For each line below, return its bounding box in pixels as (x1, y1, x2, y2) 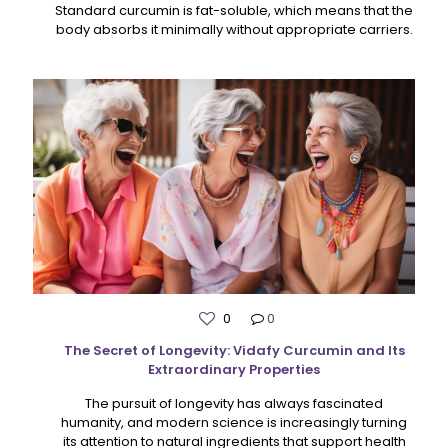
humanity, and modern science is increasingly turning (61, 412, 407, 432)
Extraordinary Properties (148, 359, 320, 379)
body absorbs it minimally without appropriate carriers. (55, 19, 413, 39)
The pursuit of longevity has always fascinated (85, 393, 383, 413)
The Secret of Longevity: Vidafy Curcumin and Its (63, 340, 405, 360)
